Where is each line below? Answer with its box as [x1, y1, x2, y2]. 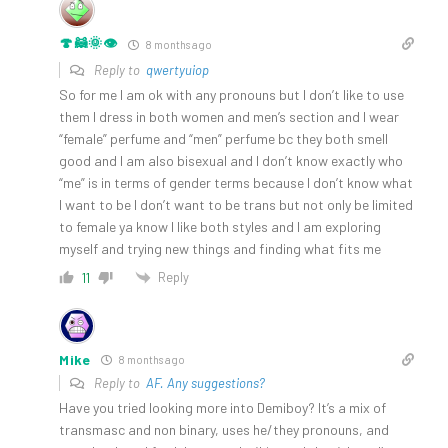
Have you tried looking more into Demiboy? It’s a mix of [59, 399, 386, 417]
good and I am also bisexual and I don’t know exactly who [59, 151, 403, 169]
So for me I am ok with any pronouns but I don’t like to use [59, 85, 404, 103]
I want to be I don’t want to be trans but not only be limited [59, 195, 413, 213]
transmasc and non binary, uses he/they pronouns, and [59, 421, 389, 439]
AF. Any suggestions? [146, 375, 265, 392]
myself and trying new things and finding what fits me [59, 239, 381, 257]
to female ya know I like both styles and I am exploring [59, 217, 381, 235]
